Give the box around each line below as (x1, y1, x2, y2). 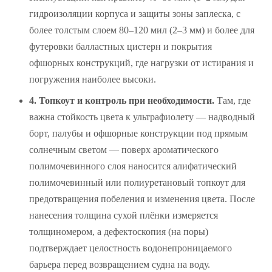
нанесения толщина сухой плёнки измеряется (29, 209, 218, 220)
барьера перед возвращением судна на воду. (29, 259, 210, 270)
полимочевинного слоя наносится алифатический (29, 160, 237, 171)
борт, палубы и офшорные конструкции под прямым (29, 127, 248, 138)
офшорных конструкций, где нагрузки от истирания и (29, 57, 254, 68)
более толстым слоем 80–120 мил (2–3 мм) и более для (29, 24, 254, 35)
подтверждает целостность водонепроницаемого (29, 242, 232, 253)
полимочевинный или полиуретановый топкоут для (29, 177, 245, 188)
